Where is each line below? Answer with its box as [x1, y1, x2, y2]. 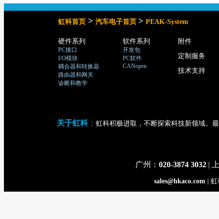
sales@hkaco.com [153, 177, 205, 185]
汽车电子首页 [95, 18, 138, 25]
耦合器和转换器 [58, 63, 99, 70]
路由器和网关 [58, 71, 93, 78]
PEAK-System [146, 18, 188, 25]
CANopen [123, 63, 147, 69]
